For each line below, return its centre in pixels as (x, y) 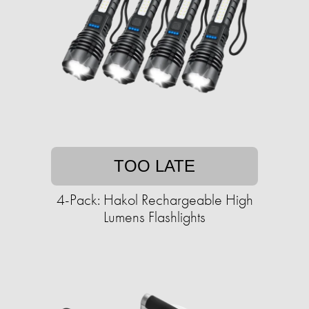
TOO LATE (154, 166)
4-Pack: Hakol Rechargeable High (154, 200)
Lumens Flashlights (154, 217)
